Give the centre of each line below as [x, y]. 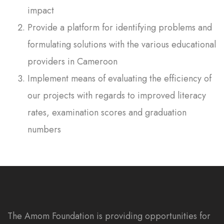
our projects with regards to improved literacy [117, 95]
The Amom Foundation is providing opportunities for [109, 216]
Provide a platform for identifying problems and [120, 27]
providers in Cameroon [72, 61]
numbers [44, 129]
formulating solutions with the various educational [122, 44]
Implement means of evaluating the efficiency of [119, 78]
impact [41, 10]
